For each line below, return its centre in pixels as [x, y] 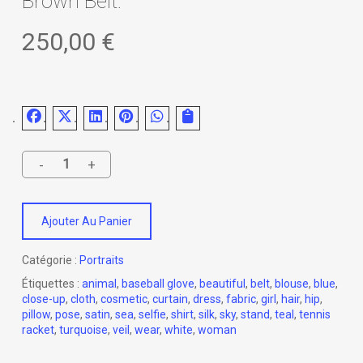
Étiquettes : [51, 283]
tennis [314, 314]
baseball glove [158, 283]
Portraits [101, 260]
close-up [43, 299]
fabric [241, 299]
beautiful [222, 283]
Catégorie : [50, 260]
